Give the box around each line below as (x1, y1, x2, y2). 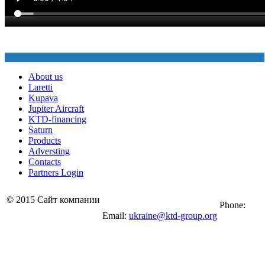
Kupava (28, 93, 58, 104)
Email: (102, 211, 129, 221)
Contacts (28, 157, 61, 167)
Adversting (28, 146, 70, 157)
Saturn (28, 125, 53, 135)
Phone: (219, 200, 245, 211)
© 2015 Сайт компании (7, 195, 100, 205)
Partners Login (28, 167, 83, 178)
